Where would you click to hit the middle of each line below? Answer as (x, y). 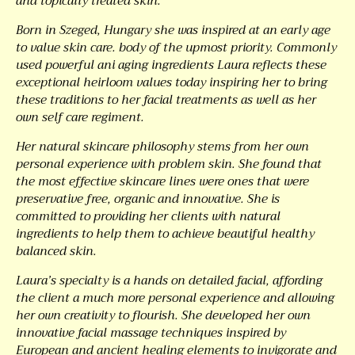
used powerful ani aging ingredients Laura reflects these (171, 65)
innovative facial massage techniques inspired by (151, 333)
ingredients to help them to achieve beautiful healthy (165, 234)
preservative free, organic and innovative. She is (148, 199)
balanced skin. (56, 251)
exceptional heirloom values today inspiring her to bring (172, 82)
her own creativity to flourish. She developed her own (163, 315)
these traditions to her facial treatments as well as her (166, 100)
